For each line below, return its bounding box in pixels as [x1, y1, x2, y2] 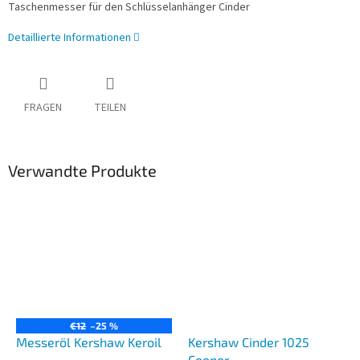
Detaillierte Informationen [8, 30, 131, 47]
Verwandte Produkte [8, 161, 157, 181]
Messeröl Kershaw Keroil [16, 333, 162, 350]
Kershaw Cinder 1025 [188, 333, 309, 350]
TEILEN [94, 100, 126, 117]
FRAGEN [24, 100, 62, 117]
